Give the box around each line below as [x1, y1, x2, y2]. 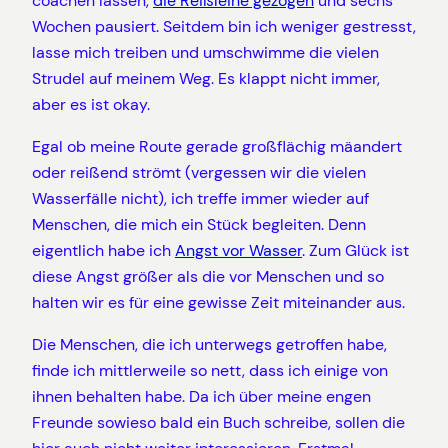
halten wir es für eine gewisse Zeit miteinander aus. [32, 291, 405, 313]
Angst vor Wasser [175, 239, 302, 261]
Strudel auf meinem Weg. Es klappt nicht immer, [32, 67, 380, 89]
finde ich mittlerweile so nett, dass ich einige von [32, 360, 388, 382]
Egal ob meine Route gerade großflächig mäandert [32, 135, 402, 157]
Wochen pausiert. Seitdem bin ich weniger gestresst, [32, 15, 416, 37]
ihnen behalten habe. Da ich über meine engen [32, 386, 371, 408]
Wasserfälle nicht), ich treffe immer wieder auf [32, 187, 369, 209]
